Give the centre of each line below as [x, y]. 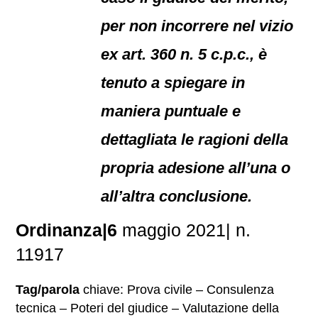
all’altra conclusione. [177, 196]
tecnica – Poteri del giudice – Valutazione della [148, 308]
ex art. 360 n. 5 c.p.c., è [184, 54]
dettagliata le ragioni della [195, 139]
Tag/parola [48, 290]
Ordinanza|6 [67, 230]
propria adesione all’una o [196, 168]
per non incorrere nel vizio [197, 26]
